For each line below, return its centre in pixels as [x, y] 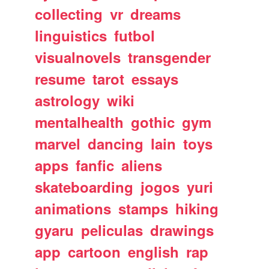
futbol [135, 35]
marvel [58, 143]
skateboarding [84, 186]
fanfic [95, 165]
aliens [142, 165]
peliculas [112, 230]
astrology [68, 100]
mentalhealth [80, 122]
